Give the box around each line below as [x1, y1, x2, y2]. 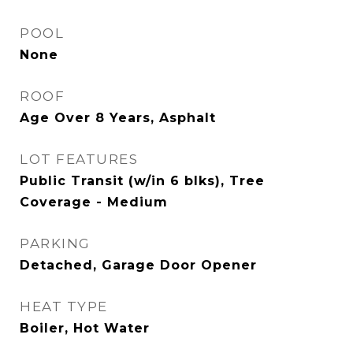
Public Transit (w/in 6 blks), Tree [20, 173, 265, 188]
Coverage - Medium [20, 195, 168, 210]
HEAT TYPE [20, 299, 108, 314]
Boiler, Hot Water [20, 321, 150, 336]
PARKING [20, 236, 91, 251]
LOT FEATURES [20, 151, 138, 167]
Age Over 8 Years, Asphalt [20, 110, 216, 125]
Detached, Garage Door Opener [20, 258, 257, 273]
